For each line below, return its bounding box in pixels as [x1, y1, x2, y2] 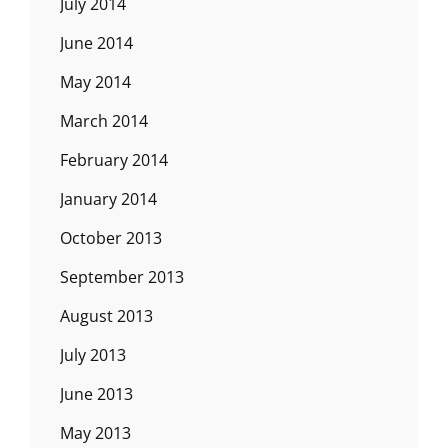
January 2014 [60, 187, 157, 210]
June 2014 [60, 31, 133, 54]
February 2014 [60, 148, 168, 171]
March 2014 [60, 109, 148, 132]
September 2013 [60, 265, 184, 288]
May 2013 [60, 421, 131, 444]
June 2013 [60, 382, 133, 405]
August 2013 [60, 304, 153, 327]
